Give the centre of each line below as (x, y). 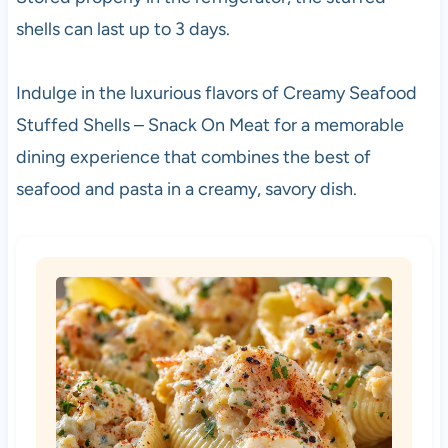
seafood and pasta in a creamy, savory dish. (186, 188)
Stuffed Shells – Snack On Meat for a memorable (209, 124)
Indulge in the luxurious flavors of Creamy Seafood (216, 92)
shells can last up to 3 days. (122, 28)
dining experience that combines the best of (193, 156)
